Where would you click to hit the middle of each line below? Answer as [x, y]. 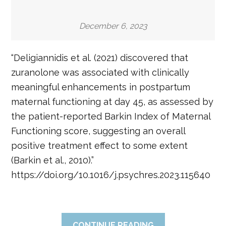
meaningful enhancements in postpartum [101, 87]
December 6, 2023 [113, 26]
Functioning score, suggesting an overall [98, 131]
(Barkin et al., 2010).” [53, 160]
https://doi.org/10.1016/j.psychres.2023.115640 [111, 175]
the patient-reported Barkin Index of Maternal [111, 116]
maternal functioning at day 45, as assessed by [112, 102]
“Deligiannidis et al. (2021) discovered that [100, 58]
